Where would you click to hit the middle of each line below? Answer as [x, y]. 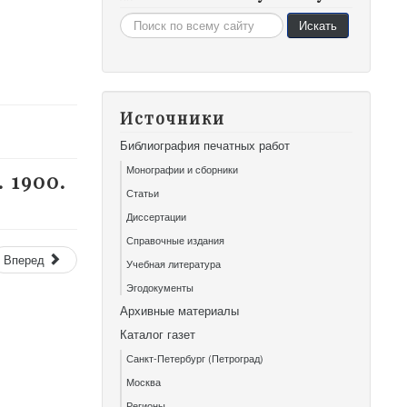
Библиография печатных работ [205, 145]
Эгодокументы [160, 287]
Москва [144, 382]
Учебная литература [174, 263]
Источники [173, 118]
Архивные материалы [180, 310]
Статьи [143, 193]
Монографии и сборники [183, 169]
